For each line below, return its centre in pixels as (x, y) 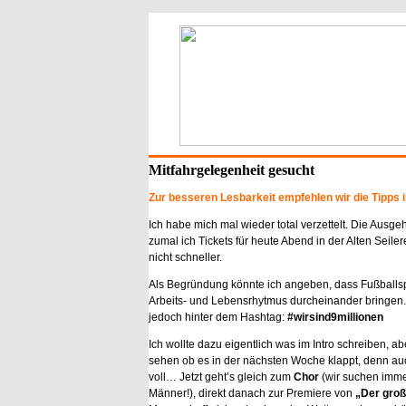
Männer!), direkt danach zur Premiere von (252, 393)
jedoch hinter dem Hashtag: (217, 317)
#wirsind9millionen (334, 317)
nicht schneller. (185, 257)
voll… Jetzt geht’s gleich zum (221, 377)
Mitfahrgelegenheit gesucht (232, 170)
